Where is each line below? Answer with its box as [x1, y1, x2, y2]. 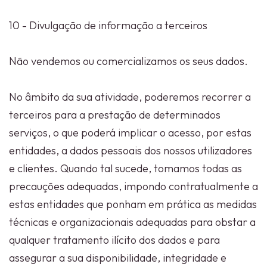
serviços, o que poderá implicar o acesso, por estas [9, 126, 252, 139]
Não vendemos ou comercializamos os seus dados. [9, 54, 250, 68]
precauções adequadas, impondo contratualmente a [9, 179, 258, 193]
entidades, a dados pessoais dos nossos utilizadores [9, 144, 252, 157]
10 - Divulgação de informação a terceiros [9, 18, 207, 32]
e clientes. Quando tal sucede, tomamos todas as [9, 162, 242, 175]
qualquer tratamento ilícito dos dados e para [9, 233, 220, 247]
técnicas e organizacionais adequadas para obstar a [9, 215, 256, 229]
